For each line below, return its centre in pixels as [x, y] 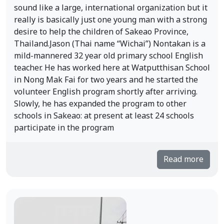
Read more [183, 159]
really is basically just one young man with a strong [110, 20]
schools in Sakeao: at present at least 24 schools [104, 116]
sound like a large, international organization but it [111, 8]
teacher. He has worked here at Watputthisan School [112, 68]
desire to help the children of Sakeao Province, [101, 32]
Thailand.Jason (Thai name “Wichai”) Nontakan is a [110, 44]
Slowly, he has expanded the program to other [100, 104]
